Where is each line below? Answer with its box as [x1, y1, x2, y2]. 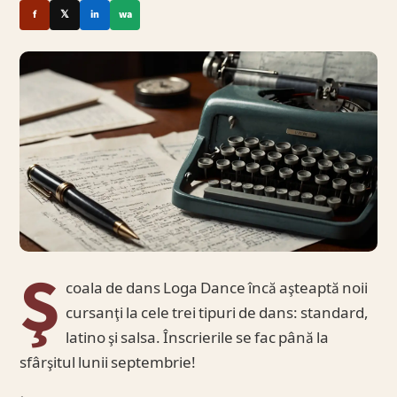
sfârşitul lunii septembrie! [19, 353, 197, 375]
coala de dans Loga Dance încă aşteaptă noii [65, 278, 368, 300]
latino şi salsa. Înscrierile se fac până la [65, 328, 329, 350]
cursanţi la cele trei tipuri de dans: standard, [65, 303, 369, 325]
